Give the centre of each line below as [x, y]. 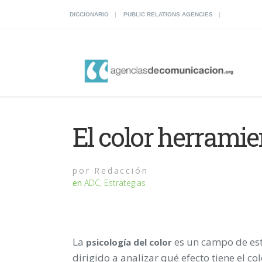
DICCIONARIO [89, 14]
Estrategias [125, 182]
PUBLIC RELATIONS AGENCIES [168, 14]
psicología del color [130, 242]
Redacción [119, 170]
